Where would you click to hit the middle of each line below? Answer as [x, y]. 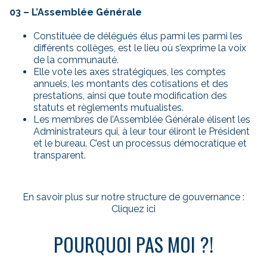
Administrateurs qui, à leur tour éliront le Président [142, 132]
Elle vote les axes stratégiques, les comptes [130, 72]
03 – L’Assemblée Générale [76, 13]
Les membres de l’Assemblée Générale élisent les [142, 120]
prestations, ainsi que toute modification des [130, 96]
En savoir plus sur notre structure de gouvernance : [133, 197]
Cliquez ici [133, 209]
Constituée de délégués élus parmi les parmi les [138, 36]
